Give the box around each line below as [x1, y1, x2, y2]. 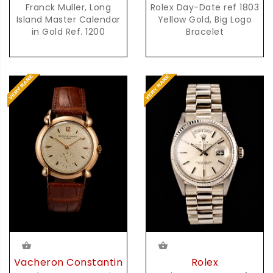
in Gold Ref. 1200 [31, 25, 105, 38]
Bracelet [186, 25, 224, 38]
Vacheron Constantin [13, 255, 123, 270]
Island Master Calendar [16, 13, 121, 26]
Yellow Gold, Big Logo [157, 13, 215, 26]
